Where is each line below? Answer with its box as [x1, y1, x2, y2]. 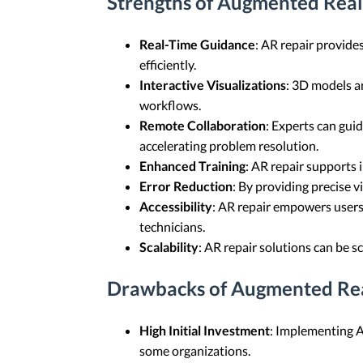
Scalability [139, 239, 199, 254]
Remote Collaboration [139, 117, 266, 133]
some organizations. [139, 342, 250, 358]
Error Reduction [139, 178, 233, 194]
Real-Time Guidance [139, 36, 255, 52]
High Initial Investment [139, 322, 270, 338]
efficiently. [139, 57, 196, 72]
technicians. [139, 219, 205, 234]
